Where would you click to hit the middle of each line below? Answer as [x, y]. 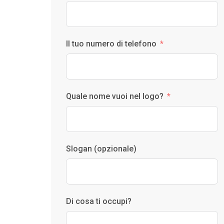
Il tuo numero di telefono [111, 44]
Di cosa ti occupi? [99, 201]
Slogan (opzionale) [101, 149]
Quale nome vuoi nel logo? [115, 96]
